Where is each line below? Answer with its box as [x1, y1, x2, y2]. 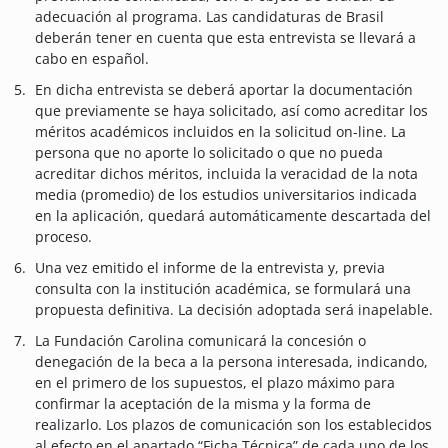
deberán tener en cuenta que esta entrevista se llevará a [35, 28, 416, 48]
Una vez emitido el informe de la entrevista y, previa [35, 258, 385, 278]
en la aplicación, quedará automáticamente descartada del [35, 206, 431, 226]
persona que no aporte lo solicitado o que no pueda [35, 143, 383, 163]
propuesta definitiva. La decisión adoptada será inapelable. [35, 300, 433, 320]
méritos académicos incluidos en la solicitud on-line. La [35, 122, 406, 142]
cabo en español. [35, 49, 149, 69]
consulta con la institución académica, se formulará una [35, 279, 411, 299]
